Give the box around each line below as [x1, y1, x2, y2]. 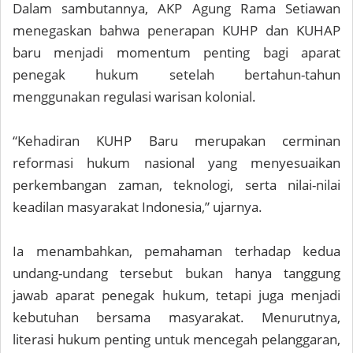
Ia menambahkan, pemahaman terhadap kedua [13, 242, 340, 261]
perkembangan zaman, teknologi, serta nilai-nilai [13, 176, 340, 195]
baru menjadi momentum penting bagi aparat [13, 43, 340, 62]
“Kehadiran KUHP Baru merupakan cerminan [13, 132, 340, 150]
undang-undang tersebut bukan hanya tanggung [13, 264, 340, 283]
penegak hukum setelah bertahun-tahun [13, 65, 340, 84]
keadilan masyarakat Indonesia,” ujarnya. [13, 198, 262, 217]
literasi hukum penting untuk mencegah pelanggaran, [13, 330, 340, 349]
